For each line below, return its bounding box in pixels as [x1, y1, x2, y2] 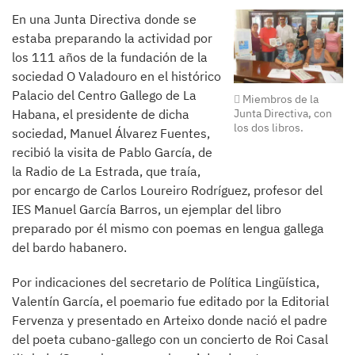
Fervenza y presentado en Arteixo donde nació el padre [12, 312, 327, 328]
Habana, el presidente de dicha [12, 106, 189, 122]
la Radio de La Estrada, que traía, [12, 163, 200, 179]
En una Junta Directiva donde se [12, 11, 197, 27]
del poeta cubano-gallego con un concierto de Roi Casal [12, 331, 328, 347]
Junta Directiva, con [234, 105, 333, 120]
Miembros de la [240, 91, 319, 106]
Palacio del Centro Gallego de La [12, 87, 197, 103]
